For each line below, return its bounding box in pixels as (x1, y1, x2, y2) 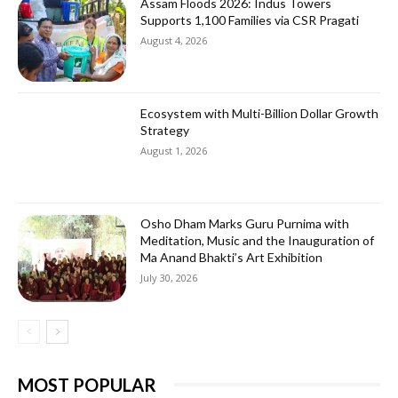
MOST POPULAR (18, 373, 156, 395)
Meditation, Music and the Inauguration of (140, 232, 375, 248)
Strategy (140, 122, 190, 138)
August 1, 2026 (140, 143, 208, 157)
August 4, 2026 (140, 34, 208, 48)
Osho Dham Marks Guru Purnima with (140, 215, 350, 231)
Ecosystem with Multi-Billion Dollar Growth (140, 105, 379, 121)
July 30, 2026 (140, 270, 198, 284)
